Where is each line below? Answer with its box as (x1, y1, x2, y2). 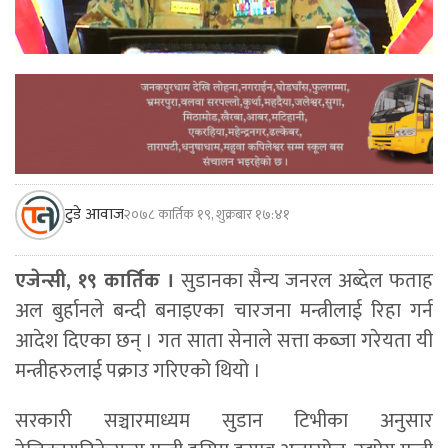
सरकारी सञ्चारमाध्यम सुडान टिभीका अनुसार (15, 404, 433, 439)
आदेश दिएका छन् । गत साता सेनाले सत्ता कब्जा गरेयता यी (15, 324, 433, 359)
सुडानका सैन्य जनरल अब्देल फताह (174, 264, 433, 299)
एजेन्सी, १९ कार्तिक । (15, 264, 175, 299)
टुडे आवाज (65, 201, 124, 229)
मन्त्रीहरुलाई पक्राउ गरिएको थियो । (15, 354, 261, 389)
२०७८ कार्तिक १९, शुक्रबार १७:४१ (124, 203, 290, 227)
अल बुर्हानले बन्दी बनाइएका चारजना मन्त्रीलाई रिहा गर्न (15, 294, 433, 329)
